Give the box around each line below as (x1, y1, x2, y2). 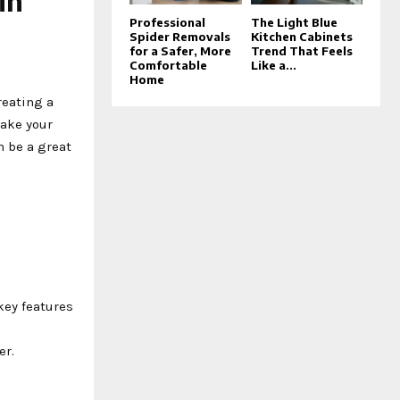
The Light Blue (250, 15, 337, 30)
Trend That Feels (250, 44, 353, 59)
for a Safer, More (129, 44, 232, 59)
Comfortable (129, 58, 208, 73)
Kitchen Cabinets (250, 29, 353, 45)
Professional (129, 15, 206, 30)
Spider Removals (129, 29, 231, 45)
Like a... (250, 58, 296, 73)
